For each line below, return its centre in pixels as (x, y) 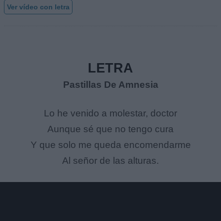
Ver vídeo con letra (38, 7)
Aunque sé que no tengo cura (110, 129)
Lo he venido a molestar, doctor (110, 113)
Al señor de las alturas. (110, 161)
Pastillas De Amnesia (110, 85)
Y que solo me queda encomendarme (110, 145)
